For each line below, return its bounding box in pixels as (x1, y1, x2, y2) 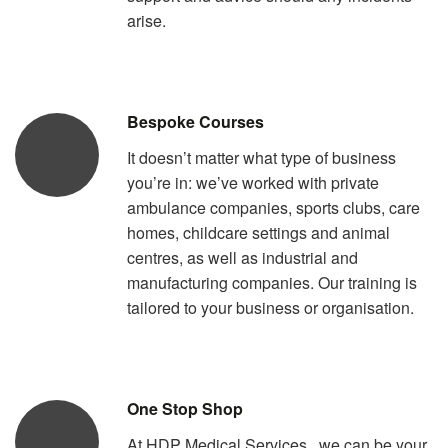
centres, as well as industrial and (127, 245, 358, 269)
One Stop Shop (127, 396, 243, 420)
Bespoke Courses (127, 109, 264, 133)
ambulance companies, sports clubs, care (127, 195, 420, 219)
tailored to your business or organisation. (127, 295, 414, 319)
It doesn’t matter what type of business (127, 145, 396, 169)
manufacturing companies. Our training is (127, 270, 417, 294)
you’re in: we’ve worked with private (127, 170, 379, 194)
